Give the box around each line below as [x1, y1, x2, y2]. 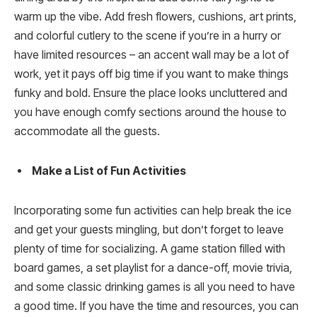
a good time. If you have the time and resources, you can [14, 299, 299, 313]
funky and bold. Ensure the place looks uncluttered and [14, 86, 287, 100]
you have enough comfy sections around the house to [14, 105, 287, 120]
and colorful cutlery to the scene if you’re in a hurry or [14, 29, 281, 43]
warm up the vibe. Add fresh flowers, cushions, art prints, [14, 10, 296, 24]
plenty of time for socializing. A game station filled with [14, 241, 285, 255]
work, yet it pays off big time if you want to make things [14, 67, 289, 81]
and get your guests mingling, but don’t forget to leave [14, 222, 284, 236]
